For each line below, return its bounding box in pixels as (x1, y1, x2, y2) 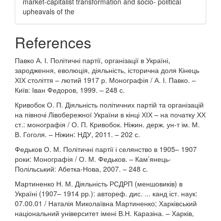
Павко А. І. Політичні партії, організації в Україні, (15, 55, 170, 65)
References (15, 32, 91, 53)
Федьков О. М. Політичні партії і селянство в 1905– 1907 (15, 144, 197, 154)
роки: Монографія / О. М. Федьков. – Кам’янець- (15, 154, 171, 164)
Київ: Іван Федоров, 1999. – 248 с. (15, 85, 125, 95)
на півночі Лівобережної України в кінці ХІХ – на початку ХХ (15, 110, 206, 119)
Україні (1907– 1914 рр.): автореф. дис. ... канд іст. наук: (15, 188, 197, 198)
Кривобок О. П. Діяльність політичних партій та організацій (15, 100, 204, 110)
